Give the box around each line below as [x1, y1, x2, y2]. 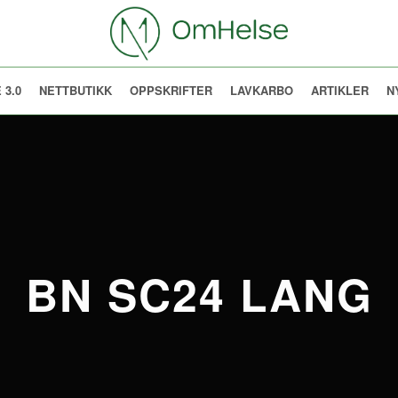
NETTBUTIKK [38, 82, 112, 99]
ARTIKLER [310, 82, 369, 99]
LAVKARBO [229, 82, 293, 99]
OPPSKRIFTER [129, 82, 212, 99]
